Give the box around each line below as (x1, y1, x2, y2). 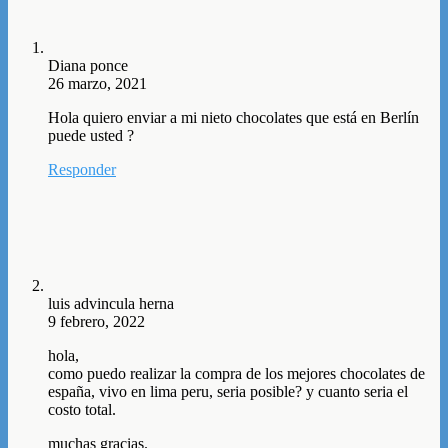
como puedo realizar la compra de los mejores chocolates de (48, 365, 425, 383)
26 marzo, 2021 (48, 75, 147, 93)
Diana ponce (48, 57, 128, 75)
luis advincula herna (48, 295, 174, 313)
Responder (48, 161, 116, 179)
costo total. (48, 401, 116, 419)
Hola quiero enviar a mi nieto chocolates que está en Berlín (48, 109, 419, 127)
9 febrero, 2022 (48, 313, 145, 331)
